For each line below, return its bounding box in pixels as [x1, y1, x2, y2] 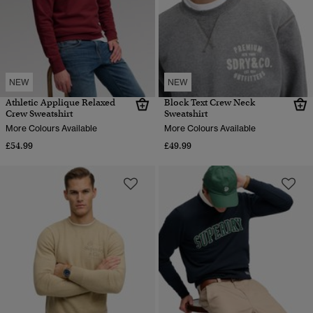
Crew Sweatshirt [6, 108, 73, 120]
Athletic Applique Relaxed [6, 96, 115, 109]
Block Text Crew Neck [163, 96, 255, 109]
